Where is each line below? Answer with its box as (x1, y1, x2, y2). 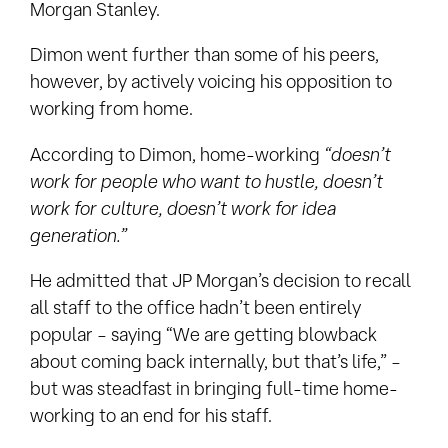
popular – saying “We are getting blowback (30, 323, 377, 344)
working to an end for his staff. (30, 404, 272, 425)
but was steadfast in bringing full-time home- (30, 377, 398, 398)
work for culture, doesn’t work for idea (30, 197, 336, 218)
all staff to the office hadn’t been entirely (30, 296, 361, 317)
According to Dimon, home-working (30, 143, 324, 164)
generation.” (30, 224, 127, 245)
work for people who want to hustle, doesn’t (30, 170, 383, 191)
